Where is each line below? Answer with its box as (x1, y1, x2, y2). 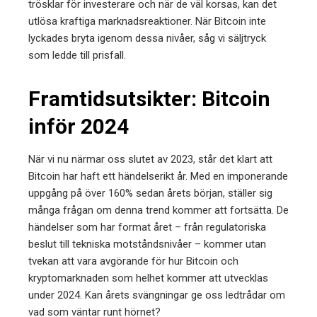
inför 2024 (28, 114, 129, 139)
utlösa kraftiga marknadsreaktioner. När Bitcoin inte (28, 15, 266, 28)
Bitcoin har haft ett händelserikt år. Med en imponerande (28, 170, 288, 183)
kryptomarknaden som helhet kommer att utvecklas (28, 272, 268, 284)
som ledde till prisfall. (28, 49, 126, 62)
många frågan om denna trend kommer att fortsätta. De (28, 204, 289, 217)
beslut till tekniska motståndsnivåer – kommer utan (28, 238, 266, 250)
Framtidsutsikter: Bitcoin (28, 86, 270, 111)
